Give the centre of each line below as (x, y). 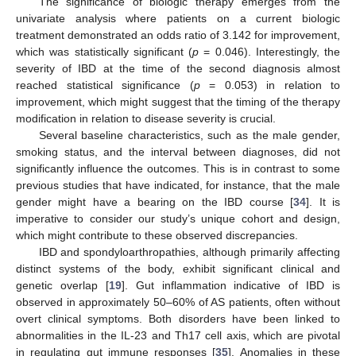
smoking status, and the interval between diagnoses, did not (178, 152)
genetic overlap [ (62, 286)
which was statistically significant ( (104, 52)
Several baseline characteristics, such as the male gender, (189, 135)
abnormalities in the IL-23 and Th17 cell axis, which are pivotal (178, 336)
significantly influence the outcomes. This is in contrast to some (178, 169)
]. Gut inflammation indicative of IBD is (230, 286)
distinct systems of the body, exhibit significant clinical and (178, 269)
